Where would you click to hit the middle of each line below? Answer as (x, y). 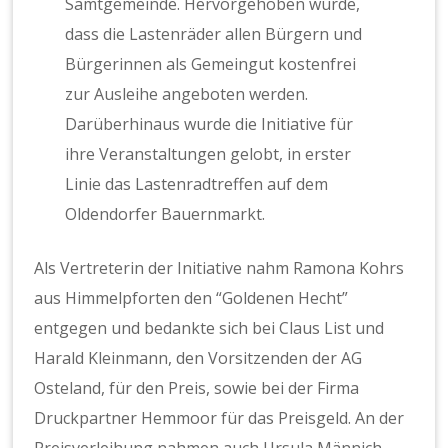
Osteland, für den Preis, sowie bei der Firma (197, 388)
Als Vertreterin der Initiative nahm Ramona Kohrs (219, 268)
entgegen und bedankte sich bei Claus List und (209, 328)
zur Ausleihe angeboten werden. (186, 94)
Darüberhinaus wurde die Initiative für (208, 124)
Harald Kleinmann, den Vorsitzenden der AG (198, 358)
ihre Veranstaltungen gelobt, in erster (207, 154)
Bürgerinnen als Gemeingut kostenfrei (210, 64)
